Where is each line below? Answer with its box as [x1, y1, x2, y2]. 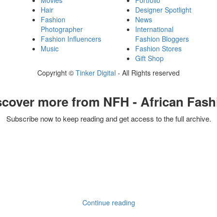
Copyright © [37, 68, 76, 78]
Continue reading [82, 198, 135, 208]
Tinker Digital [76, 68, 116, 78]
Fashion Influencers [41, 34, 101, 44]
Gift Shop [135, 53, 164, 63]
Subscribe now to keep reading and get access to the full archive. [6, 113, 211, 124]
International [135, 24, 173, 34]
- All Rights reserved [116, 68, 180, 78]
